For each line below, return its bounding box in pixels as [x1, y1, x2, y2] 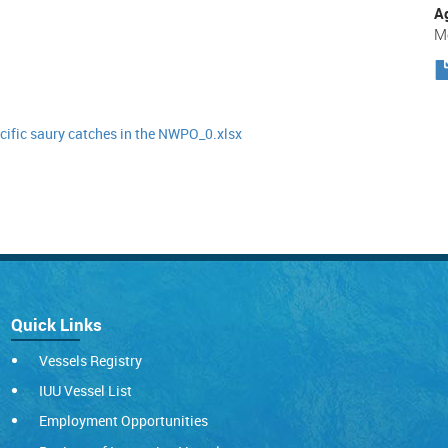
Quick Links [11, 312, 103, 336]
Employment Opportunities [39, 411, 209, 431]
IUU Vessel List [39, 380, 133, 400]
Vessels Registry [39, 350, 143, 370]
